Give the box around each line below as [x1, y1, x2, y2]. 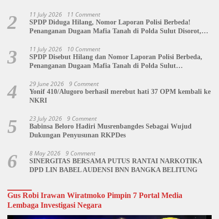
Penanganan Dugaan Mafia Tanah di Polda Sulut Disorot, [29, 27, 201, 35]
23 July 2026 [29, 114, 62, 123]
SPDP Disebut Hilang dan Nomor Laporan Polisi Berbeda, [29, 53, 202, 61]
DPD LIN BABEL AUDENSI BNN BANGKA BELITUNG [29, 166, 197, 174]
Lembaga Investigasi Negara [7, 200, 102, 209]
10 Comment [67, 44, 100, 53]
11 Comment [67, 10, 100, 19]
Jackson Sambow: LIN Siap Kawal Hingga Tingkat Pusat [29, 36, 200, 44]
